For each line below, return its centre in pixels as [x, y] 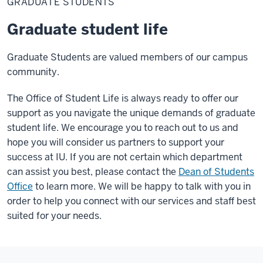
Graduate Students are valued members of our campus [127, 57]
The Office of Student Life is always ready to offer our [123, 98]
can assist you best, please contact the [93, 171]
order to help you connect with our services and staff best [131, 201]
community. [33, 72]
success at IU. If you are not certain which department [125, 157]
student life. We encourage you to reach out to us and [123, 127]
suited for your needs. [54, 215]
